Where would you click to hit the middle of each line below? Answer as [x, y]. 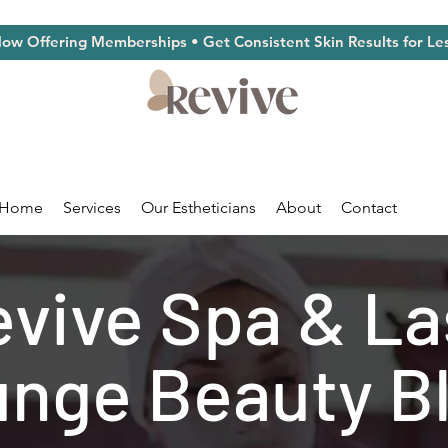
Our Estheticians [198, 207]
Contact [369, 207]
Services [92, 207]
